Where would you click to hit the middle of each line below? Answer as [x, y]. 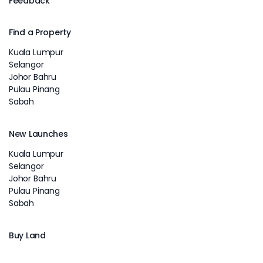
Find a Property [40, 32]
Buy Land [27, 235]
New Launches [38, 134]
